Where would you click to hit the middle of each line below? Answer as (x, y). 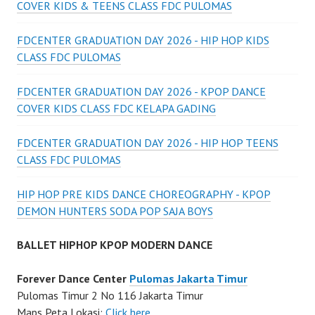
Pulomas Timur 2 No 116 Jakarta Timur (110, 296)
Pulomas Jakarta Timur (188, 279)
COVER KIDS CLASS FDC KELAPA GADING (116, 109)
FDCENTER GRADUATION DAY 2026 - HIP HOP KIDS (143, 40)
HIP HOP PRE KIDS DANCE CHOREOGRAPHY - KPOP (144, 194)
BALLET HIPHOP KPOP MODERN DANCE (115, 245)
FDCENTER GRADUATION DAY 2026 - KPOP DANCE (141, 92)
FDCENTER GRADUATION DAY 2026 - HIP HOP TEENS (148, 143)
